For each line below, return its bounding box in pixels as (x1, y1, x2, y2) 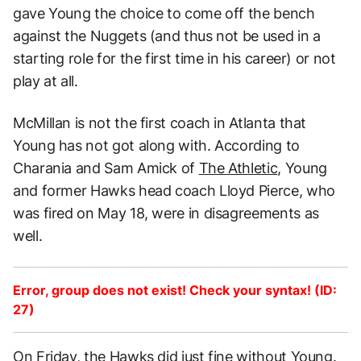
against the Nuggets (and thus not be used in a (13, 27, 321, 44)
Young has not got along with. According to (13, 136, 300, 154)
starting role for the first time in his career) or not (13, 49, 336, 67)
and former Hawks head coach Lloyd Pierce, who (13, 181, 335, 199)
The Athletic (198, 159, 278, 176)
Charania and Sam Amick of (13, 159, 199, 176)
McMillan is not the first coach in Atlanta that (13, 114, 307, 131)
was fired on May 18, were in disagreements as (13, 204, 319, 222)
